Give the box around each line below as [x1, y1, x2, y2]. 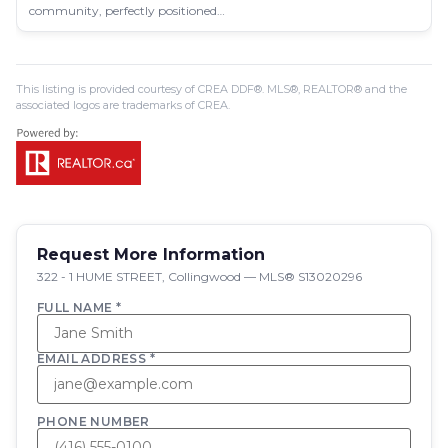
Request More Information [37, 245, 265, 264]
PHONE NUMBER [37, 414, 150, 429]
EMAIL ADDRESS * [37, 351, 155, 366]
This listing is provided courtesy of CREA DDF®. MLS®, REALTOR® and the [16, 82, 407, 96]
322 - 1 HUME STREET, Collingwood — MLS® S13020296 [37, 269, 362, 284]
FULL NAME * [37, 300, 122, 315]
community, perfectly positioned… [29, 3, 225, 18]
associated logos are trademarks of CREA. [16, 98, 230, 112]
